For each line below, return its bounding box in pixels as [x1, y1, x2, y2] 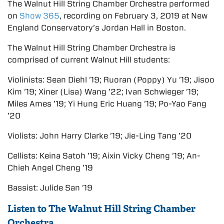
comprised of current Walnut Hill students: [7, 54, 170, 64]
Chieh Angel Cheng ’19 [7, 162, 93, 172]
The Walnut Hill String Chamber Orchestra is [7, 42, 175, 52]
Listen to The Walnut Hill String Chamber [7, 202, 195, 215]
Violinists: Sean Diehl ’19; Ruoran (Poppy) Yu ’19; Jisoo [7, 74, 214, 84]
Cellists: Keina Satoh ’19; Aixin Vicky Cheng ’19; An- [7, 150, 200, 160]
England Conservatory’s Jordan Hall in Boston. [7, 22, 186, 32]
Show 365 [19, 10, 59, 20]
